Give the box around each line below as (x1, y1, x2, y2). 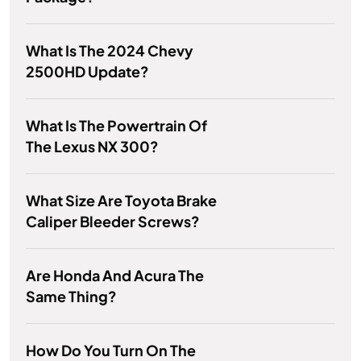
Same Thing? (26, 287, 117, 306)
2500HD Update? (26, 62, 149, 81)
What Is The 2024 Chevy (26, 41, 193, 60)
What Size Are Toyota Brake (26, 191, 217, 210)
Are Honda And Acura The (26, 266, 204, 285)
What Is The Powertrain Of (26, 116, 207, 135)
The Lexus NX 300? (26, 137, 159, 156)
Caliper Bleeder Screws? (26, 212, 200, 231)
